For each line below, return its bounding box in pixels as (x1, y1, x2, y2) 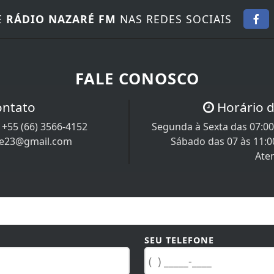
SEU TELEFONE (144, 234, 214, 246)
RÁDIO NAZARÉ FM (6, 11, 116, 26)
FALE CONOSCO (75, 67, 199, 89)
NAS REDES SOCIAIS (116, 11, 232, 26)
